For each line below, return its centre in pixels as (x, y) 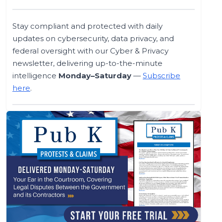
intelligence (35, 75)
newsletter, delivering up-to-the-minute (87, 63)
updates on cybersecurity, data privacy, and (93, 38)
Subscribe (162, 75)
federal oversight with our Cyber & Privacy (90, 51)
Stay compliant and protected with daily (87, 26)
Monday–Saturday (95, 75)
